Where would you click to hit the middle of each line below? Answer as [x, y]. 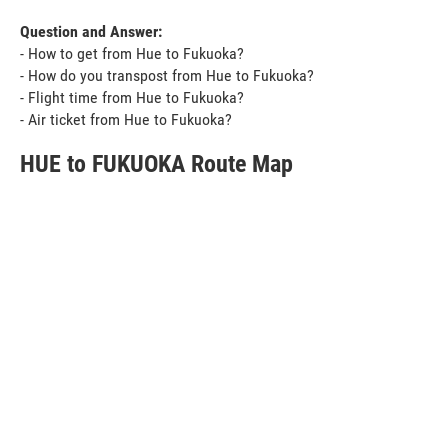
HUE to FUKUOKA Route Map [156, 163]
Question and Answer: [91, 31]
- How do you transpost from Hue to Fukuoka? [167, 75]
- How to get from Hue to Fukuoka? [132, 53]
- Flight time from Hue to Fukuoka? [132, 97]
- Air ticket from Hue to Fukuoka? [126, 119]
